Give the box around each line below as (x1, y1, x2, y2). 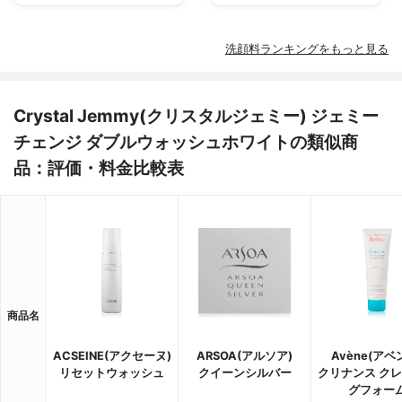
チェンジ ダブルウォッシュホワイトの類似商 (13, 130, 358, 153)
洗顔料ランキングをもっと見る (225, 41, 389, 56)
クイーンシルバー (197, 365, 292, 380)
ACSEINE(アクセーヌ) (52, 348, 171, 363)
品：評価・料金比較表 (13, 156, 184, 179)
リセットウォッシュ (59, 365, 164, 380)
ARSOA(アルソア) (197, 348, 293, 363)
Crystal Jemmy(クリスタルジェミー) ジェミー (13, 104, 379, 127)
